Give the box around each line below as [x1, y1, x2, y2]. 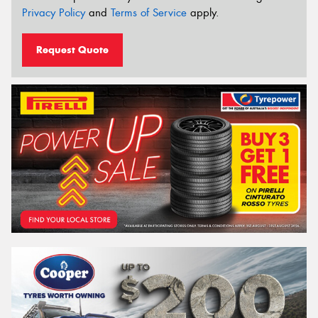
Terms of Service [111, 6, 187, 21]
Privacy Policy [22, 6, 85, 21]
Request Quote [36, 43, 109, 56]
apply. [187, 6, 219, 21]
